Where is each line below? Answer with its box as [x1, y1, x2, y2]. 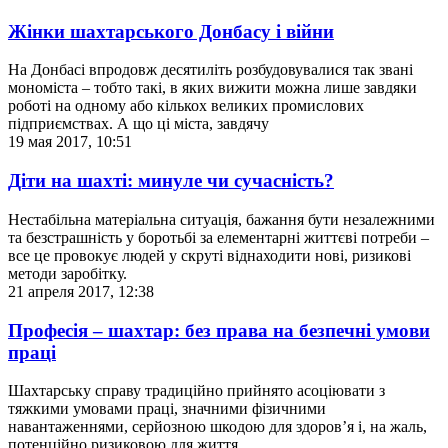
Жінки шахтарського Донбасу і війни [8, 20, 334, 42]
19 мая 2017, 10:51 [8, 133, 132, 151]
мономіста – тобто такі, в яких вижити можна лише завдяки [8, 79, 417, 97]
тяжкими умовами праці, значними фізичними [8, 400, 326, 418]
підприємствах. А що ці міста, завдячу [8, 115, 269, 133]
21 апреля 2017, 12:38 [8, 282, 154, 300]
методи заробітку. [8, 264, 127, 282]
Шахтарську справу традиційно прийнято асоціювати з [8, 382, 385, 400]
